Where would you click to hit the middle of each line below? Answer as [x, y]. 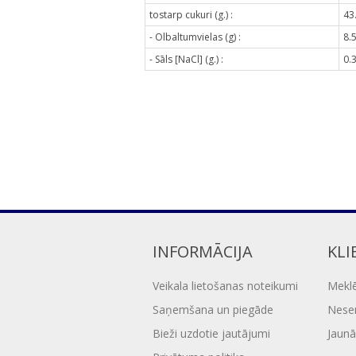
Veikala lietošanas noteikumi [225, 285]
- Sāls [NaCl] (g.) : [186, 59]
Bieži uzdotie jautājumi [211, 333]
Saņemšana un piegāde [213, 309]
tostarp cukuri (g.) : [191, 14]
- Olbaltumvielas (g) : [195, 37]
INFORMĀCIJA [203, 251]
